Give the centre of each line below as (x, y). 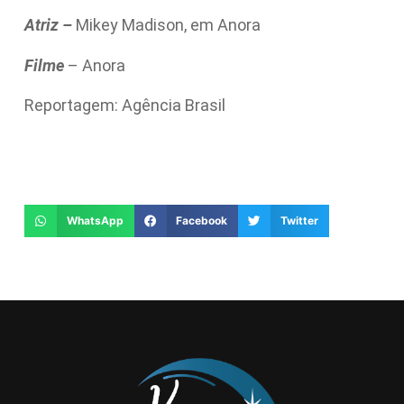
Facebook (202, 221)
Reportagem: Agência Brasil (124, 106)
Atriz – (50, 25)
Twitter (300, 221)
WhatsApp (95, 221)
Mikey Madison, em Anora (168, 25)
